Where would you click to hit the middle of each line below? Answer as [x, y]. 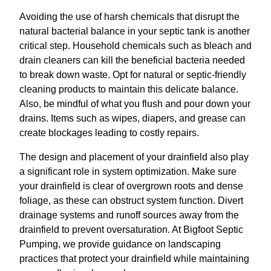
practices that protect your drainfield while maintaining [134, 259]
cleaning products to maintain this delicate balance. [129, 90]
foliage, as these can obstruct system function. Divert [131, 201]
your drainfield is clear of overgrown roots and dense [131, 186]
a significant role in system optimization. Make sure [128, 172]
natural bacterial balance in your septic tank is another [135, 31]
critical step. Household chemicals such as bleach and [135, 46]
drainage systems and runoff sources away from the [129, 215]
